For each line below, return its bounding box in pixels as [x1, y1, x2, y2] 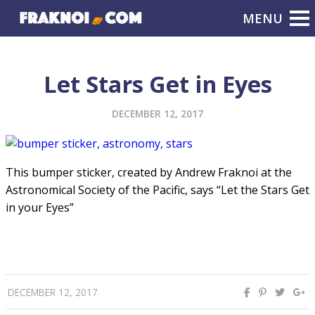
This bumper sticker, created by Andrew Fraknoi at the [6, 165, 292, 180]
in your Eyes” [6, 200, 74, 215]
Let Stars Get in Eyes [43, 68, 272, 100]
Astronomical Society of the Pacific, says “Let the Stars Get [6, 182, 309, 198]
